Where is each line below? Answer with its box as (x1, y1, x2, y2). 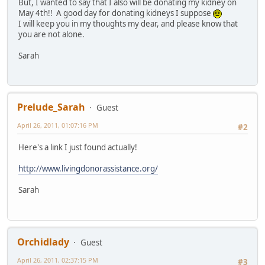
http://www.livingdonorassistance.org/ (18, 163, 158, 174)
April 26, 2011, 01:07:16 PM (17, 120, 98, 130)
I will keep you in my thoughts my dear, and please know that (18, 18, 238, 29)
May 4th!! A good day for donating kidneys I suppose (18, 7, 213, 18)
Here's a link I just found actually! (18, 142, 137, 153)
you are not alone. (18, 28, 85, 40)
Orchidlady (17, 235, 69, 248)
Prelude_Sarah (17, 100, 85, 114)
